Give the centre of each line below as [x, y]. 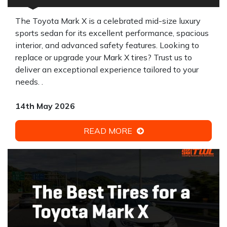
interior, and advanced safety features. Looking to [107, 45]
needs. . [29, 82]
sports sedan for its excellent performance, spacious [112, 33]
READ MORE [109, 131]
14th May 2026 [45, 106]
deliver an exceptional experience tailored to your [107, 69]
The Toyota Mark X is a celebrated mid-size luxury [108, 21]
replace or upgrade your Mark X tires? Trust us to [104, 57]
